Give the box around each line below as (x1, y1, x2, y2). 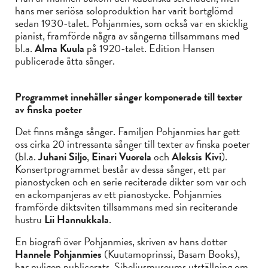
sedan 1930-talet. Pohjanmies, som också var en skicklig (15, 14, 248, 31)
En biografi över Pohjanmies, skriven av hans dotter (15, 233, 227, 249)
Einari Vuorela (92, 148, 154, 165)
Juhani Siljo (38, 148, 87, 165)
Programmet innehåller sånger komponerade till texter (15, 88, 242, 105)
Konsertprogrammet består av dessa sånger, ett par (15, 160, 226, 177)
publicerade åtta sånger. (15, 52, 115, 69)
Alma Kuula (35, 39, 87, 56)
